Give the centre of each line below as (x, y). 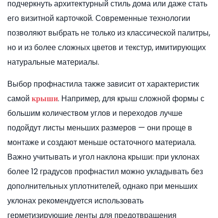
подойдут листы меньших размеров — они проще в (100, 128)
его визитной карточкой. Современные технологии (99, 18)
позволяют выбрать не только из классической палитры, (109, 33)
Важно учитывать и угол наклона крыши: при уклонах (103, 157)
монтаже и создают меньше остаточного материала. (102, 143)
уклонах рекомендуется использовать (75, 201)
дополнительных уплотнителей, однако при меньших (102, 186)
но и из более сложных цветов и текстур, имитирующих (107, 48)
